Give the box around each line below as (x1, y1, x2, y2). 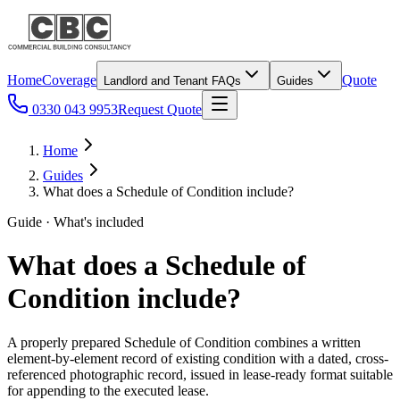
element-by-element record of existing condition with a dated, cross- (7, 350, 388, 366)
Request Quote (118, 102, 202, 117)
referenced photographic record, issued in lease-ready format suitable (7, 366, 393, 382)
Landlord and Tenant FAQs (104, 74, 241, 87)
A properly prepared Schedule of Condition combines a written (7, 334, 361, 350)
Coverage (42, 72, 96, 87)
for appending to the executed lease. (7, 382, 209, 398)
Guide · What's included (7, 214, 144, 229)
